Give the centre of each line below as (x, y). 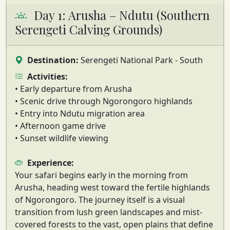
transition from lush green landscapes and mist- (109, 212)
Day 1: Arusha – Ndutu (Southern (120, 15)
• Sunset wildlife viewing (62, 138)
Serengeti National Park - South (141, 60)
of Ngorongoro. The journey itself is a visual (100, 199)
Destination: (53, 60)
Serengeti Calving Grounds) (89, 29)
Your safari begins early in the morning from (101, 175)
